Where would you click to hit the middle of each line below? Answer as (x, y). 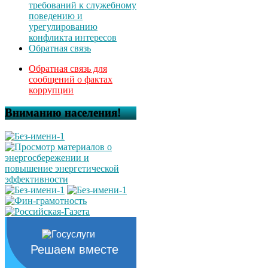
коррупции (51, 90)
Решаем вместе (74, 250)
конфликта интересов (73, 37)
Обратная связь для (68, 68)
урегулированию (63, 26)
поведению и (56, 16)
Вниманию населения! (63, 113)
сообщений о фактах (71, 79)
